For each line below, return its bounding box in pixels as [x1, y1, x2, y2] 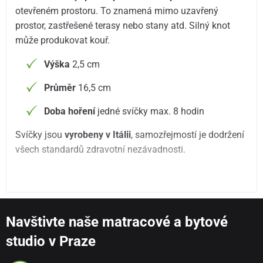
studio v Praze [6, 233, 96, 250]
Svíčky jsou [15, 129, 65, 140]
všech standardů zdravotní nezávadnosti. [15, 143, 186, 155]
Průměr [44, 82, 76, 93]
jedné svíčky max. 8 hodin [95, 105, 205, 117]
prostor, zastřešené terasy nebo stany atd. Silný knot [15, 20, 231, 32]
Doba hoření [44, 105, 96, 117]
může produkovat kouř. [15, 35, 110, 46]
